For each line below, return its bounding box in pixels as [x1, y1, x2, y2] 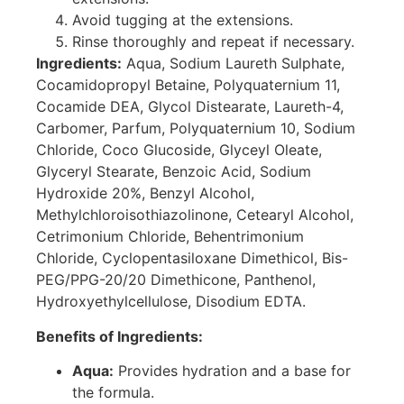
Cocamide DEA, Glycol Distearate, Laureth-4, [36, 97, 344, 116]
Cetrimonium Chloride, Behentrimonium [36, 227, 304, 246]
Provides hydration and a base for [114, 361, 351, 380]
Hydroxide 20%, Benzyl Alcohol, [36, 184, 254, 203]
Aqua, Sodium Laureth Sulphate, [122, 54, 344, 73]
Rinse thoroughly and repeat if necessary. [72, 32, 354, 51]
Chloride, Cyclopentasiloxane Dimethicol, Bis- [36, 249, 348, 268]
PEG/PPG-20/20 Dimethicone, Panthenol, [36, 271, 316, 289]
